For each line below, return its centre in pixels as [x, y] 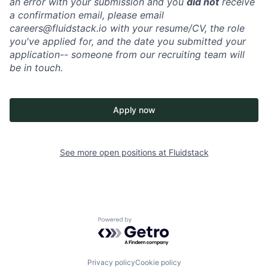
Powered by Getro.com [150, 222]
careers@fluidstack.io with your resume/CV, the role [127, 28]
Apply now [134, 110]
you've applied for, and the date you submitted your [128, 42]
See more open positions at [114, 153]
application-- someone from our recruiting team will [127, 55]
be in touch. [36, 68]
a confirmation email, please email [87, 15]
